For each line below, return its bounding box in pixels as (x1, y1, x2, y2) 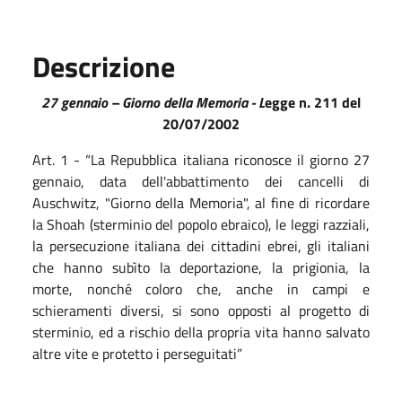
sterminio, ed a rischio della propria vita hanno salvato (32, 320, 370, 343)
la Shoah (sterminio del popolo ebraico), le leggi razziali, (32, 213, 370, 235)
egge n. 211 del (265, 91, 361, 113)
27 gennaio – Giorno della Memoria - (41, 91, 258, 113)
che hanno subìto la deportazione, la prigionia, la (32, 256, 370, 278)
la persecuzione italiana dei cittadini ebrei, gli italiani (32, 234, 370, 257)
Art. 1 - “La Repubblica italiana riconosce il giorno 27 (32, 148, 370, 170)
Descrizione (32, 44, 175, 88)
